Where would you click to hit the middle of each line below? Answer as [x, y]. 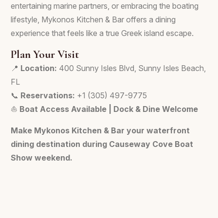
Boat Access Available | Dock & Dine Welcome [109, 109]
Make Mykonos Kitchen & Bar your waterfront [100, 130]
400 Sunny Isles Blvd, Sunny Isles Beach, [131, 68]
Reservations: [48, 95]
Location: [39, 68]
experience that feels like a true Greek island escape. [102, 33]
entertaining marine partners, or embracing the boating [105, 6]
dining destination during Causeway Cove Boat [102, 144]
